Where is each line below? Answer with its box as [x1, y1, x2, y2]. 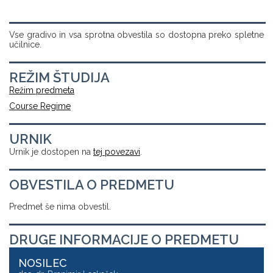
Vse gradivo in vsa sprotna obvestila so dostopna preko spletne [9, 30, 264, 40]
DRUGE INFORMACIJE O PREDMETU [9, 232, 239, 247]
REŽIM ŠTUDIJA [9, 69, 110, 85]
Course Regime [9, 101, 71, 111]
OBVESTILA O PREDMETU [9, 177, 174, 193]
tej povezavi [93, 147, 140, 157]
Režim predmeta [9, 85, 74, 95]
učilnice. [9, 40, 41, 49]
